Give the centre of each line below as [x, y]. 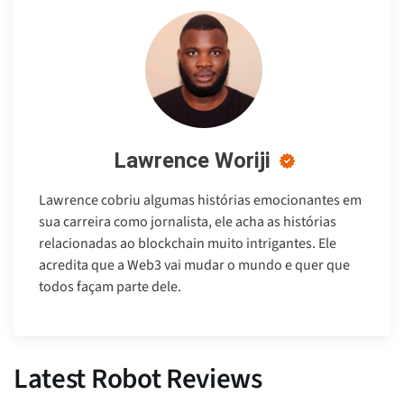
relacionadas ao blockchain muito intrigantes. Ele [188, 243]
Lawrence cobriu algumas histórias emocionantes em [200, 200]
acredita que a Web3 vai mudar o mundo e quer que [194, 265]
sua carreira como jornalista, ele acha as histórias [188, 221]
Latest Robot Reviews [138, 378]
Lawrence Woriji [192, 160]
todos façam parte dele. [110, 286]
